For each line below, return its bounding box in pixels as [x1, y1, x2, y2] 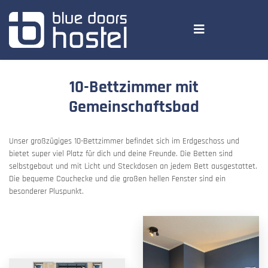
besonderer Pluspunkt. [9, 186, 84, 197]
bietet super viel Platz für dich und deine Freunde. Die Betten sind [9, 148, 233, 159]
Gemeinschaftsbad [69, 96, 199, 118]
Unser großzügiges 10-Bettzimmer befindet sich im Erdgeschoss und [9, 136, 239, 147]
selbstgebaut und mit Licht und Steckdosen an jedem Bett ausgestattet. [9, 161, 257, 172]
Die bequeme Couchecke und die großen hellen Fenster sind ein [9, 173, 226, 184]
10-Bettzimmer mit [69, 77, 199, 98]
